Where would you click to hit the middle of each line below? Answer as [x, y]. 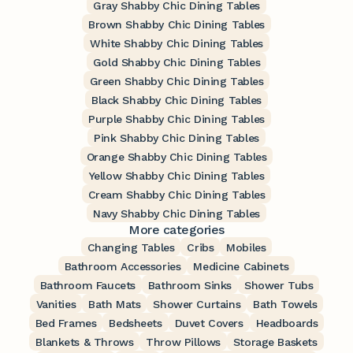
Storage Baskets [275, 342]
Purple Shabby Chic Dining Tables [176, 119]
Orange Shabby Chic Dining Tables [176, 157]
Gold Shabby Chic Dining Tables [176, 63]
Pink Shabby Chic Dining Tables [176, 138]
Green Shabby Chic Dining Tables [176, 82]
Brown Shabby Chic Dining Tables [176, 25]
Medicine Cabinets [241, 267]
